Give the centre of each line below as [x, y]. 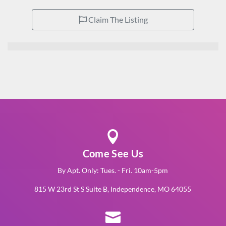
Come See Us [113, 153]
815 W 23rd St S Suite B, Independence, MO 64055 [113, 189]
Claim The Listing [117, 19]
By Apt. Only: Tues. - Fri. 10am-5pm [113, 170]
